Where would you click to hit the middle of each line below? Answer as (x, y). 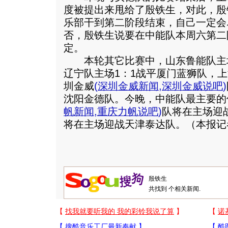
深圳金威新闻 (128, 86)
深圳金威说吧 (192, 86)
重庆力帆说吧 (128, 111)
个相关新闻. (184, 189)
